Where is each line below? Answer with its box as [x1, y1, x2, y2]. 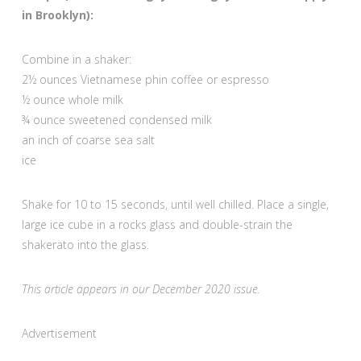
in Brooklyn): [21, 6, 93, 23]
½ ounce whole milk [21, 91, 123, 107]
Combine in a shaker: [21, 51, 131, 67]
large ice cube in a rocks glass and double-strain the [21, 216, 293, 232]
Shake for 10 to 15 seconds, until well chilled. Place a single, [21, 196, 329, 212]
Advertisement [21, 326, 97, 342]
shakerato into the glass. [21, 236, 149, 252]
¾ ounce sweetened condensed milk [21, 111, 212, 127]
